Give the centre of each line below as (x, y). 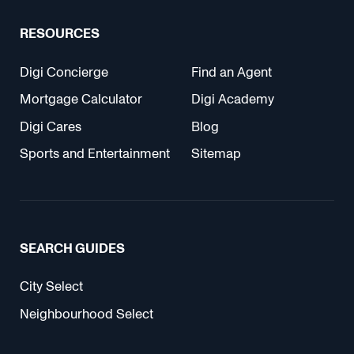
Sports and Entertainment (95, 154)
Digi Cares (51, 126)
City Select (52, 287)
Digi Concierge (64, 72)
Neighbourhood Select (87, 314)
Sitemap (216, 154)
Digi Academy (232, 100)
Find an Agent (231, 72)
